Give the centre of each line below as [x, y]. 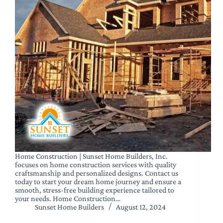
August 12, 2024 [141, 207]
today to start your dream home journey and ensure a [98, 181]
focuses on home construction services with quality [96, 164]
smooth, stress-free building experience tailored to [95, 190]
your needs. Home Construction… [68, 198]
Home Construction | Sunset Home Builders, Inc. [91, 156]
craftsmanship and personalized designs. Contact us [97, 173]
